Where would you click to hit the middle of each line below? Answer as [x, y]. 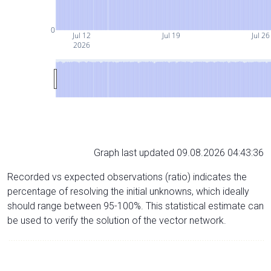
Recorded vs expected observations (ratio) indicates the [127, 177]
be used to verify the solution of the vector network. [117, 220]
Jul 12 [81, 35]
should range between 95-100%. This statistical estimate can [135, 206]
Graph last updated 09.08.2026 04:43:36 [179, 152]
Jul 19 [170, 35]
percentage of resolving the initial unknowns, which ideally [128, 191]
